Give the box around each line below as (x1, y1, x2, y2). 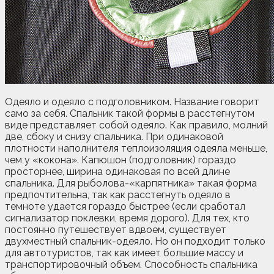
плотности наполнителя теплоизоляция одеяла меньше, (5, 142, 267, 154)
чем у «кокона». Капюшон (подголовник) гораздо (5, 154, 236, 166)
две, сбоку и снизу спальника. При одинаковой (5, 130, 223, 143)
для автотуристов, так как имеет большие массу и (5, 246, 243, 259)
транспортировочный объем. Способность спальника (5, 258, 257, 270)
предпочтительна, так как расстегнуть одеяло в (5, 188, 231, 201)
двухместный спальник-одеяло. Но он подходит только (5, 235, 265, 247)
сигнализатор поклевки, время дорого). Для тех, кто (5, 212, 250, 224)
